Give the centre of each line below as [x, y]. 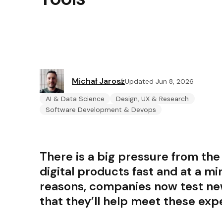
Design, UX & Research [153, 99]
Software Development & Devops [101, 110]
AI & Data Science [75, 99]
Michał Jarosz [99, 81]
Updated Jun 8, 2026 [160, 81]
